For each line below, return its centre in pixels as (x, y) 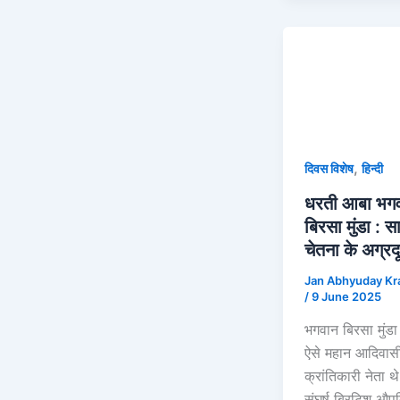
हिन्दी (372, 168)
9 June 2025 (346, 296)
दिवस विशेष (329, 168)
